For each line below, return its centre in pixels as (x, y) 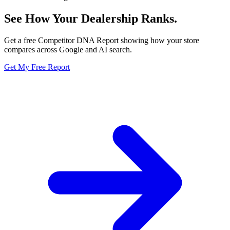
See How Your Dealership (73, 19)
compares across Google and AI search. (68, 50)
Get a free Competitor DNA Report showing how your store (102, 41)
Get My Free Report (37, 67)
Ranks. (159, 19)
